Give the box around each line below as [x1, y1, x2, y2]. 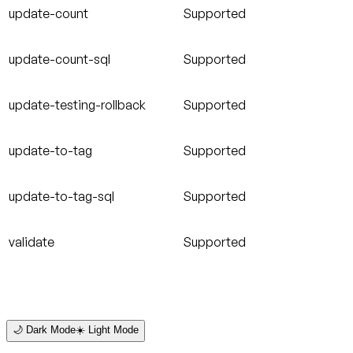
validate [9, 234, 54, 251]
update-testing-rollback [9, 97, 146, 113]
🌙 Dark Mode [13, 324, 76, 336]
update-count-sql [9, 51, 110, 68]
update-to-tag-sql [9, 188, 114, 205]
